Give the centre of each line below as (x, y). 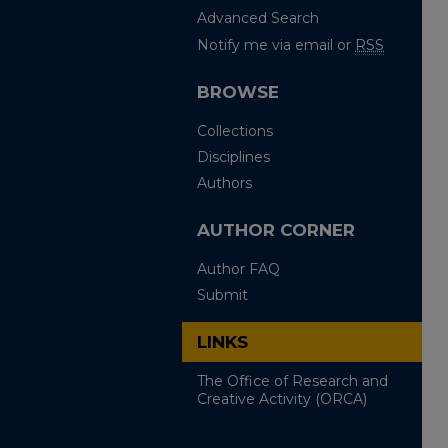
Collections (235, 131)
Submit (222, 295)
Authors (224, 183)
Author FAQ (238, 269)
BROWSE (238, 92)
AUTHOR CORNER (276, 230)
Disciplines (233, 157)
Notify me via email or (276, 45)
